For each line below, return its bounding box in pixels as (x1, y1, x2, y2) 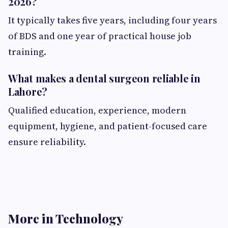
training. (8, 45, 46, 58)
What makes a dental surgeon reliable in (8, 71, 201, 85)
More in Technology (8, 210, 123, 226)
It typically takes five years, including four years (8, 14, 217, 26)
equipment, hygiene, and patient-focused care (8, 120, 207, 132)
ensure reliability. (8, 135, 86, 148)
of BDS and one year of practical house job (8, 30, 191, 42)
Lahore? (8, 84, 47, 98)
